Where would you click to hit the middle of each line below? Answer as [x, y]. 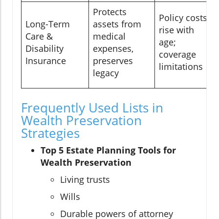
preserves [113, 60]
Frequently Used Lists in [92, 107]
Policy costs [183, 17]
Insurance [46, 60]
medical [109, 36]
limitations [181, 66]
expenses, [113, 48]
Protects [110, 11]
